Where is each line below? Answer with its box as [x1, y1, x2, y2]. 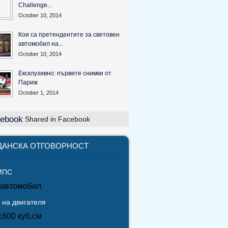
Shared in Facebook [23, 115, 90, 123]
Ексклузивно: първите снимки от [18, 70, 111, 77]
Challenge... [18, 2, 52, 9]
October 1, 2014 [18, 90, 59, 96]
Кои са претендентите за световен [18, 31, 120, 38]
